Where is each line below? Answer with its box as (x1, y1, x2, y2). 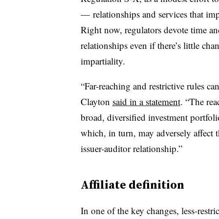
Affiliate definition (80, 176, 184, 193)
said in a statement (112, 95, 180, 108)
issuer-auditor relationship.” (80, 142, 182, 154)
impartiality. (80, 55, 125, 67)
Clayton (80, 95, 112, 108)
